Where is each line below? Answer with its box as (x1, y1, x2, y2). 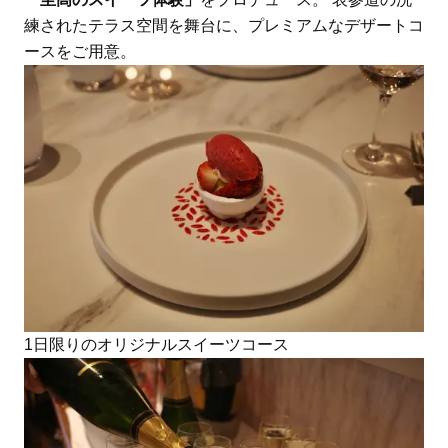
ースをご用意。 (23, 43, 136, 61)
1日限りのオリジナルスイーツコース (23, 336, 289, 354)
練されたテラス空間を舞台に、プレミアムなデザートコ (23, 17, 424, 35)
